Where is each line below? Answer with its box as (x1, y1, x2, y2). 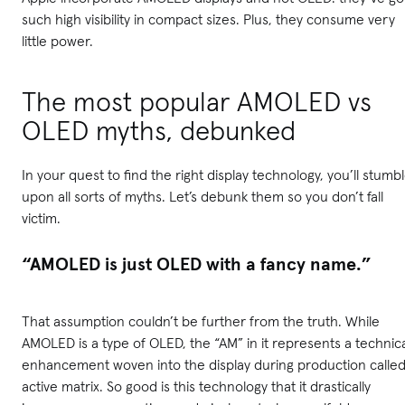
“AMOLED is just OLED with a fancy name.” (22, 252, 372, 277)
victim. (22, 209, 61, 228)
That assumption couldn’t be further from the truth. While (22, 312, 380, 331)
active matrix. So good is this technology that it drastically (22, 377, 371, 396)
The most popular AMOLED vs (22, 85, 372, 119)
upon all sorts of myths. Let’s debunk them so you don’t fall (22, 187, 383, 206)
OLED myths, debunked (22, 114, 296, 148)
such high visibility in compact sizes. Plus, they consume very (22, 10, 395, 29)
